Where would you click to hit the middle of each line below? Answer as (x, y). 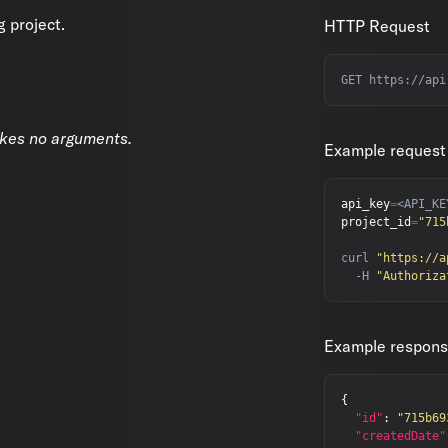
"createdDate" (400, 436)
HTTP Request (377, 26)
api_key (365, 204)
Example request (385, 150)
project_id (376, 222)
